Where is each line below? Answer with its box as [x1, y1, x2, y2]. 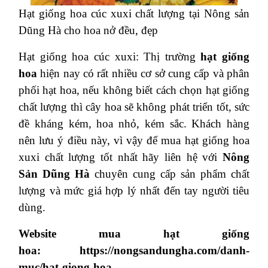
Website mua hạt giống [19, 227, 249, 240]
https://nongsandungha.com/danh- [80, 244, 249, 257]
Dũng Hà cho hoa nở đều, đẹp [19, 24, 158, 37]
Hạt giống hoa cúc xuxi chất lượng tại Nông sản [19, 7, 249, 20]
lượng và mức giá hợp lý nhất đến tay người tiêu [19, 184, 249, 197]
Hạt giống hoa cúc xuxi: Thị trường [19, 50, 201, 63]
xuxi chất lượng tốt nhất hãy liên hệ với [19, 151, 223, 164]
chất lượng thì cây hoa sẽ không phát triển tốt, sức [19, 100, 249, 114]
